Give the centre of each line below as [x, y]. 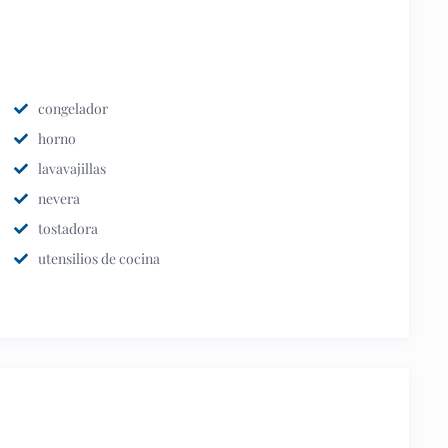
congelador [73, 108]
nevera [59, 198]
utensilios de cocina [99, 258]
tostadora [68, 228]
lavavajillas [72, 168]
